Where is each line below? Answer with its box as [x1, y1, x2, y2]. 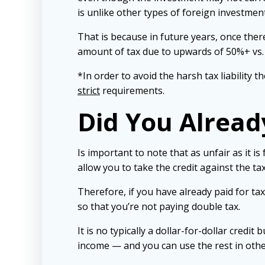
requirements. [100, 84, 164, 98]
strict [77, 84, 100, 98]
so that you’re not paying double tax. [77, 200, 240, 214]
